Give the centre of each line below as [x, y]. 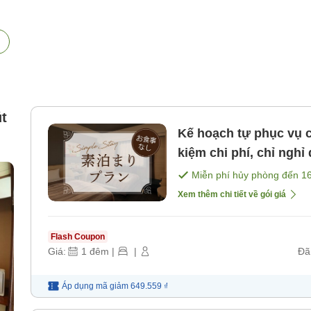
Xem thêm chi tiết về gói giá [232, 195]
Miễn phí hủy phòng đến [246, 175]
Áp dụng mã [85, 286]
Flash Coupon [78, 237]
